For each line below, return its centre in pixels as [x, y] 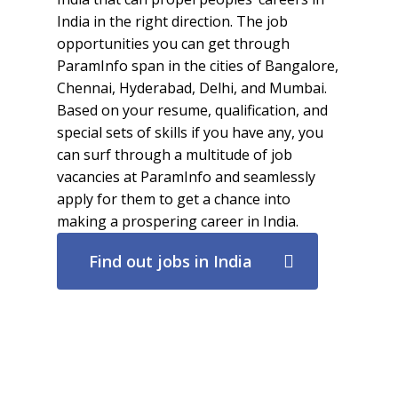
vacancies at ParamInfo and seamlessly [187, 176]
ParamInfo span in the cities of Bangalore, [198, 65]
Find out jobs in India [171, 261]
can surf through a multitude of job [175, 154]
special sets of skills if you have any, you [191, 132]
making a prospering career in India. [178, 221]
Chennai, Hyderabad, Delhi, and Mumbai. [192, 88]
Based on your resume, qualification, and [193, 110]
